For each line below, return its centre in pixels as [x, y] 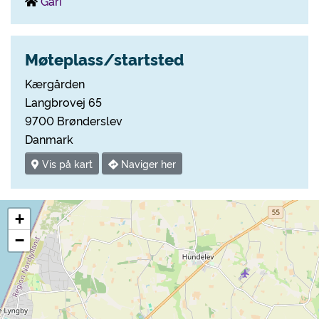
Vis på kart [66, 164]
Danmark [49, 139]
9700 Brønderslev [74, 120]
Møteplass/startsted [104, 59]
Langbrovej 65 [63, 102]
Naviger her [147, 164]
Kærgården [55, 83]
